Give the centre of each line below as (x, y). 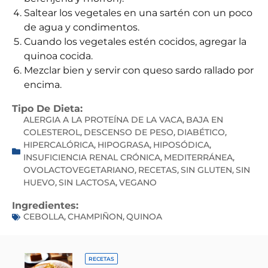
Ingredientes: (45, 206)
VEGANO (138, 183)
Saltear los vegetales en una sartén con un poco (138, 13)
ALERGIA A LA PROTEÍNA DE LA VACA (103, 120)
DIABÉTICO (201, 133)
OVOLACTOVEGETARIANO (79, 170)
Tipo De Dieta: (47, 109)
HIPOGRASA (124, 145)
